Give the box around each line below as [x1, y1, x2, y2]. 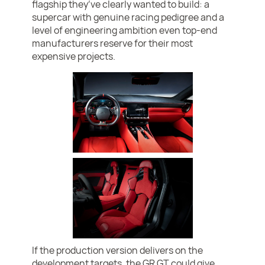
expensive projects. [32, 50, 116, 63]
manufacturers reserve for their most [32, 37, 193, 50]
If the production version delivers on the [32, 244, 203, 257]
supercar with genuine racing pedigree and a [32, 11, 225, 24]
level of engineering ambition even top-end [32, 24, 218, 37]
